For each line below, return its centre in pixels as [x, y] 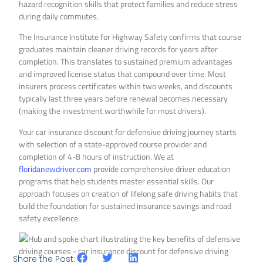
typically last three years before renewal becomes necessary [124, 99]
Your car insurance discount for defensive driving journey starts [128, 131]
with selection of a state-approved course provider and [113, 144]
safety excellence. [50, 218]
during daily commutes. [59, 16]
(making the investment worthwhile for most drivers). [113, 111]
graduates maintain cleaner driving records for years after [119, 49]
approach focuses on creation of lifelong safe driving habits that [129, 193]
